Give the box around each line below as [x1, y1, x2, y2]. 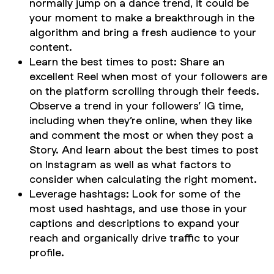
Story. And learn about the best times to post [29, 143, 259, 156]
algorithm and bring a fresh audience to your [29, 25, 256, 39]
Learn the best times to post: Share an [29, 54, 224, 68]
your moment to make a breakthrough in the [29, 10, 254, 24]
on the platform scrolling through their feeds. [29, 84, 259, 97]
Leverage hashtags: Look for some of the [29, 187, 240, 200]
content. [29, 40, 72, 53]
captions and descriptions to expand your [29, 216, 240, 229]
